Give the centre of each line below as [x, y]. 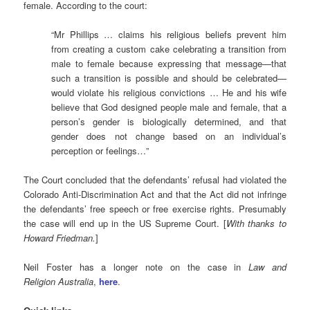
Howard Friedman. [60, 237]
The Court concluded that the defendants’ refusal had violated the [155, 179]
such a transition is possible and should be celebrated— [169, 77]
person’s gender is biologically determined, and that [169, 121]
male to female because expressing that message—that [169, 63]
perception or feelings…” [100, 150]
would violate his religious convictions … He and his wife [169, 92]
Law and [267, 267]
